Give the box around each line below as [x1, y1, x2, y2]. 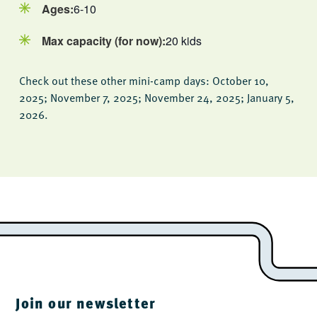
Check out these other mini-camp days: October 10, [18, 72, 269, 90]
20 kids [165, 33, 202, 50]
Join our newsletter [16, 292, 156, 314]
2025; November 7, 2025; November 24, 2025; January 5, [18, 89, 294, 107]
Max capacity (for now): [41, 33, 166, 50]
